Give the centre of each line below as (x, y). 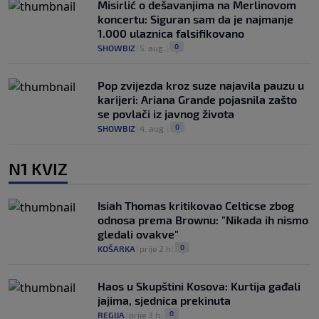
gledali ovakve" (138, 234)
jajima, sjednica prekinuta (164, 300)
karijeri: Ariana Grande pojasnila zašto (197, 99)
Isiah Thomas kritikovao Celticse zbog (196, 205)
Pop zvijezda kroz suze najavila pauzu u (201, 85)
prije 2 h (155, 248)
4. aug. (153, 128)
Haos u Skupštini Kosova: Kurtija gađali (199, 286)
